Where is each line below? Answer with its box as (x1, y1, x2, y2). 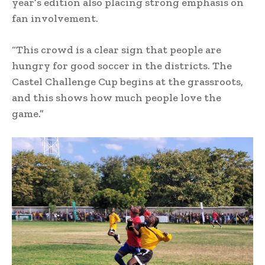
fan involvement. (12, 12, 98, 25)
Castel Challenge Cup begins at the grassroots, (12, 75, 243, 88)
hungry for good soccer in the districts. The (12, 59, 232, 72)
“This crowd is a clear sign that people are (12, 43, 221, 56)
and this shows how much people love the (12, 91, 221, 104)
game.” (12, 107, 44, 120)
